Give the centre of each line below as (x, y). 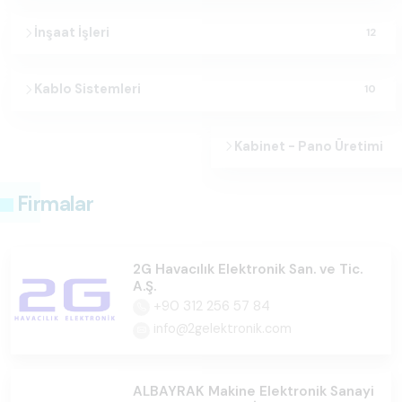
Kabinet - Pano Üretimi (309, 146)
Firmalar (56, 204)
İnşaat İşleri (72, 33)
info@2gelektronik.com (221, 329)
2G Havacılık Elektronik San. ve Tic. (248, 270)
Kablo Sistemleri (88, 89)
